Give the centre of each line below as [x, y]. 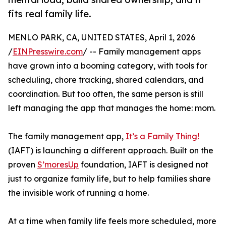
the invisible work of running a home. [78, 193]
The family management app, [67, 136]
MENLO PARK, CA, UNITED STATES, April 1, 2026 [102, 38]
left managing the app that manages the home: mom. [112, 108]
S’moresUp [58, 165]
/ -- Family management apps [142, 52]
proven [23, 165]
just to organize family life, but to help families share [109, 179]
